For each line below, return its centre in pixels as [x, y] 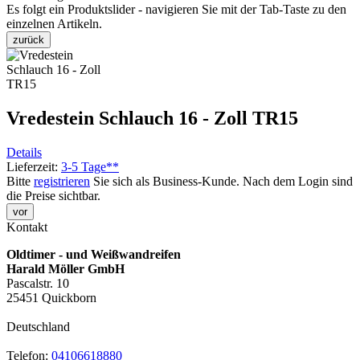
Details [24, 152]
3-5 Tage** [90, 166]
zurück [29, 39]
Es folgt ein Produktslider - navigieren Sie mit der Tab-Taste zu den [176, 9]
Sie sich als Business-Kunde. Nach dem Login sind [221, 181]
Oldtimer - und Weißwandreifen [94, 254]
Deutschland [38, 326]
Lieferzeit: [34, 166]
